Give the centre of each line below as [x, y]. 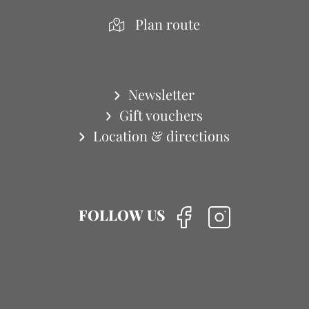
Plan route [168, 23]
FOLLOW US [122, 214]
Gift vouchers [161, 114]
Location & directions [161, 135]
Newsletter [161, 94]
